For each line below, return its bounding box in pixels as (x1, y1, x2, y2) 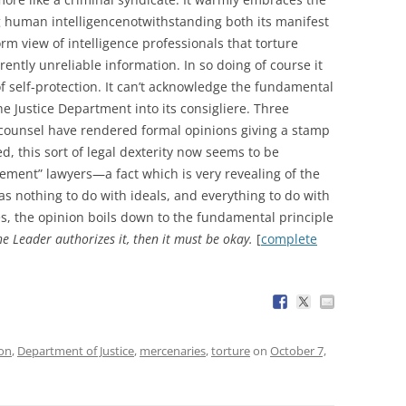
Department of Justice (17, 342, 134, 359)
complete (261, 229, 317, 247)
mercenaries (140, 342, 206, 359)
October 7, (270, 342, 326, 359)
